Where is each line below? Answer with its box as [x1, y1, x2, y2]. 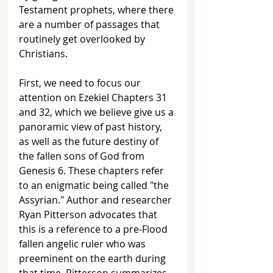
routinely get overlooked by [19, 32, 147, 46]
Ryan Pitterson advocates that [19, 208, 160, 222]
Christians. [19, 47, 70, 61]
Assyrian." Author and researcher [19, 193, 174, 207]
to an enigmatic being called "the [19, 179, 171, 193]
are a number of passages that [19, 18, 162, 32]
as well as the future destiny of [19, 135, 161, 149]
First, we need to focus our [19, 76, 143, 90]
